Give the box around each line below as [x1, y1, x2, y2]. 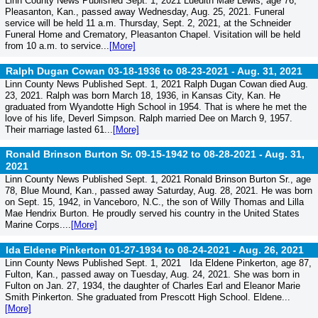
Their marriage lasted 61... [4, 124, 113, 135]
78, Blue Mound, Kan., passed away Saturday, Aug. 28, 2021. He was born [4, 185, 312, 197]
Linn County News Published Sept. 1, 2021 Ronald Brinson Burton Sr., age [4, 174, 311, 185]
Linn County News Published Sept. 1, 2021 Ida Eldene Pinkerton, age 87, [4, 257, 312, 268]
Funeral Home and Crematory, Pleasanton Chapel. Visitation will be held [4, 29, 300, 40]
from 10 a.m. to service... [4, 40, 109, 52]
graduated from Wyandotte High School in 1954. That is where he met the [4, 101, 307, 112]
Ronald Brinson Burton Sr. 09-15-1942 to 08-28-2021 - [6, 148, 265, 160]
